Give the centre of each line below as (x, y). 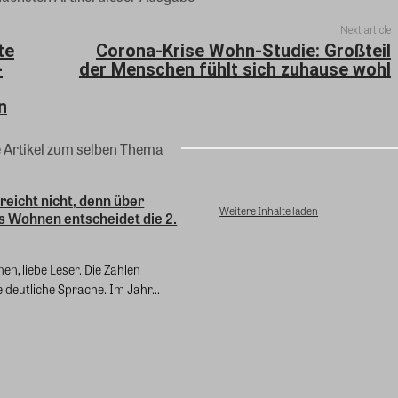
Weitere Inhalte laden (269, 211)
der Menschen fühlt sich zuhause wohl (235, 70)
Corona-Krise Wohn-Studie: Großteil (243, 51)
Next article (365, 31)
